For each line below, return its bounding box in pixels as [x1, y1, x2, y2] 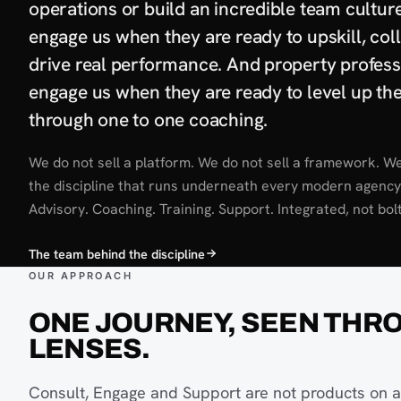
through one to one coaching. [29, 107, 269, 132]
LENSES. [29, 333, 150, 363]
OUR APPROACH [29, 269, 133, 282]
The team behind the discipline [29, 244, 205, 262]
